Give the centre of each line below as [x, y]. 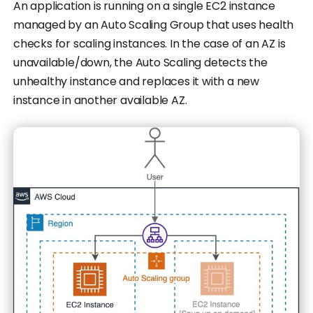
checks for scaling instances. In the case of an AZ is [150, 43]
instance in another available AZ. [100, 100]
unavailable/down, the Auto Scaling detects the [140, 62]
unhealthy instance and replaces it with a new [136, 81]
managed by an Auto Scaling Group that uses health [154, 24]
